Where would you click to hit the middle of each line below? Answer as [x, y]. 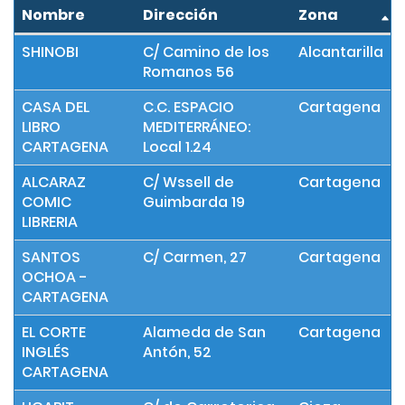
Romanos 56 [188, 71]
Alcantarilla [341, 52]
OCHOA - [55, 277]
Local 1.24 [177, 146]
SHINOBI [50, 52]
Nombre [53, 14]
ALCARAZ [54, 182]
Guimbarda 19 [194, 202]
